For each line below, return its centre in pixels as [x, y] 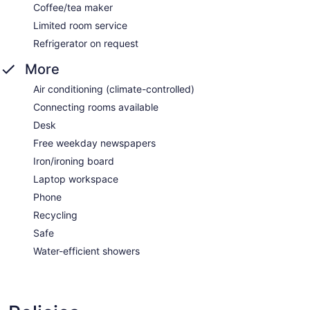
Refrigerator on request [86, 44]
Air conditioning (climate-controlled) [114, 89]
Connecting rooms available [96, 107]
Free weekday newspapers [94, 143]
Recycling [55, 215]
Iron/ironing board [74, 161]
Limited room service [80, 26]
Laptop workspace [76, 179]
